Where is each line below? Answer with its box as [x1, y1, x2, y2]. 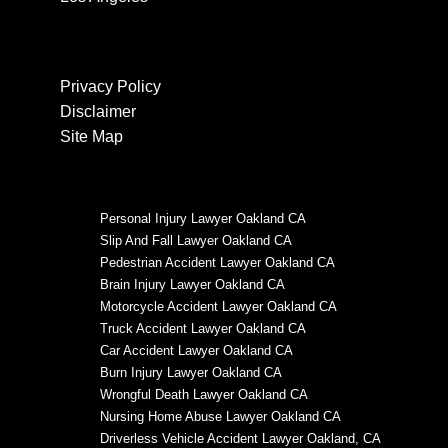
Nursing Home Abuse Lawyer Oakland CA [100, 409, 341, 425]
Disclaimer [60, 103, 136, 121]
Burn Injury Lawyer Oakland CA [100, 365, 282, 381]
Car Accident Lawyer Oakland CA [100, 343, 293, 359]
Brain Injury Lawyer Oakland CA [100, 277, 285, 293]
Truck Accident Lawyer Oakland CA [100, 321, 306, 337]
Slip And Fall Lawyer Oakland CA [100, 233, 292, 249]
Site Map [60, 128, 123, 146]
